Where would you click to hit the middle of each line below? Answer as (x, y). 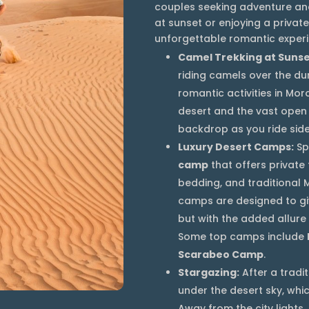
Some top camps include (242, 237)
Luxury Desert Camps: (236, 147)
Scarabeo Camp (221, 255)
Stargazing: (209, 273)
